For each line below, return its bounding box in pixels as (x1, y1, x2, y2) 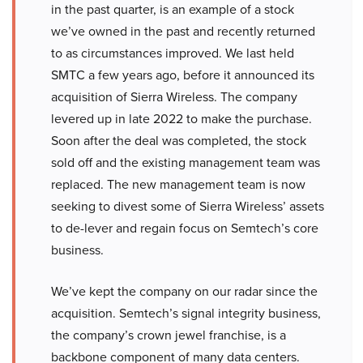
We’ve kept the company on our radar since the (51, 282, 318, 301)
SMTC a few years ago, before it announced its (51, 66, 314, 84)
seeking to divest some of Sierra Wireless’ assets (51, 197, 324, 216)
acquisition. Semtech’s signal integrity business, (51, 304, 321, 322)
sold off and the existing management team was (51, 153, 320, 172)
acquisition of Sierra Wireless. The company (51, 88, 297, 106)
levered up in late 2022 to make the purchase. (51, 109, 312, 128)
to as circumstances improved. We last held (51, 44, 294, 62)
